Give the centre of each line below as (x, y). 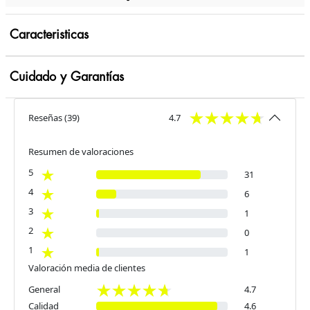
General (44, 290)
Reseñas (45, 117)
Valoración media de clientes (87, 268)
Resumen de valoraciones (81, 152)
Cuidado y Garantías (67, 77)
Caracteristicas (49, 35)
